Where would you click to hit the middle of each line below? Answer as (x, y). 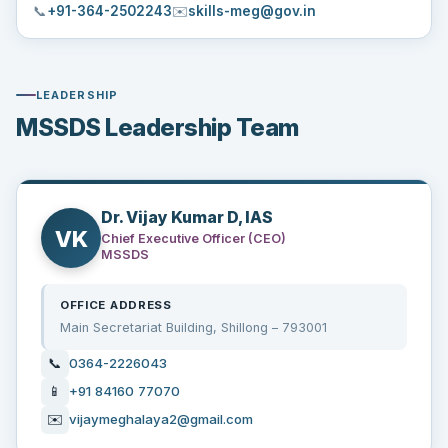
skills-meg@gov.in (252, 10)
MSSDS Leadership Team (157, 128)
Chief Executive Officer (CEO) (193, 238)
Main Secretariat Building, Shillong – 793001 (193, 327)
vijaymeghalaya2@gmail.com (161, 419)
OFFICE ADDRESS (116, 305)
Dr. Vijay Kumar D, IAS (187, 217)
